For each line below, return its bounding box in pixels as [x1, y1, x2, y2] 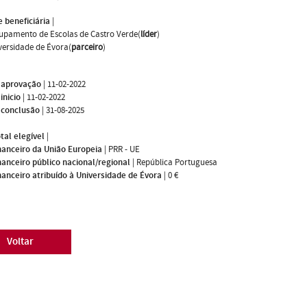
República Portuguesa [136, 156, 217, 169]
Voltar [6, 234, 34, 248]
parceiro [71, 40, 103, 53]
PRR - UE [108, 143, 140, 156]
